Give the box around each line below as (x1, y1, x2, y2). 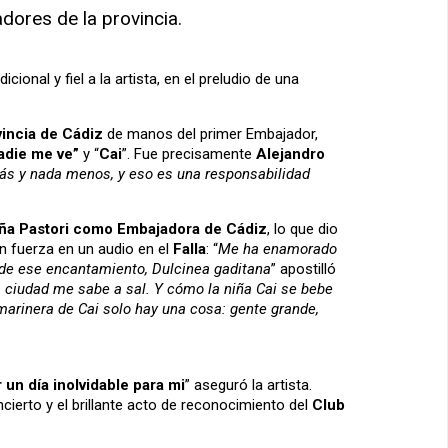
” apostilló (271, 260, 336, 279)
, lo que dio (267, 220, 338, 239)
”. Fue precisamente (122, 145, 252, 164)
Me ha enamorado (218, 240, 337, 259)
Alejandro (252, 145, 325, 164)
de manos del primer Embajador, (103, 125, 318, 144)
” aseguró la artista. (185, 376, 312, 395)
